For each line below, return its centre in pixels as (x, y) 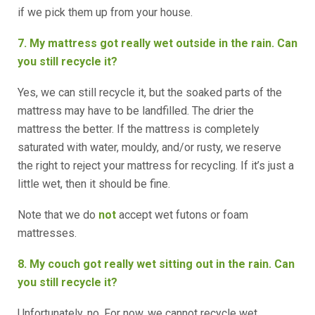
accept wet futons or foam (182, 215)
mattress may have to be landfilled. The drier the (136, 111)
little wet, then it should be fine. (94, 184)
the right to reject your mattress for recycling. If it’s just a (156, 166)
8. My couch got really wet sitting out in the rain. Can (156, 264)
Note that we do (58, 215)
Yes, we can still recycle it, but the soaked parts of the (150, 92)
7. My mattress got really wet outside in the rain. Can (157, 43)
